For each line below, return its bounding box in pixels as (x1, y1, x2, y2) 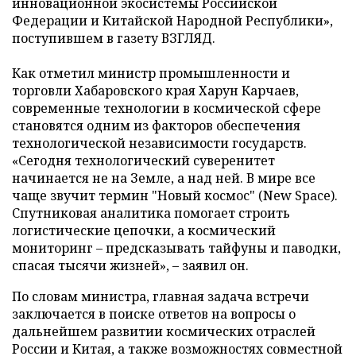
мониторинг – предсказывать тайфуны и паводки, (12, 238, 341, 257)
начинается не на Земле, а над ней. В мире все (12, 168, 315, 187)
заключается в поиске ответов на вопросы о (12, 304, 296, 323)
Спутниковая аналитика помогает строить (12, 203, 290, 222)
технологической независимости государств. (12, 133, 307, 152)
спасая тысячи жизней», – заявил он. (12, 256, 249, 274)
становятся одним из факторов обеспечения (12, 116, 300, 134)
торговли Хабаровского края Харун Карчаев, (12, 81, 299, 99)
